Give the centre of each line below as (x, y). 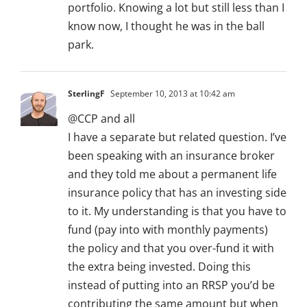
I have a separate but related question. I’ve (177, 137)
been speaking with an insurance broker (171, 156)
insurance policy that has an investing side (177, 193)
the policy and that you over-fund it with (171, 248)
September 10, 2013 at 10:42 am (172, 94)
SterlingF (86, 94)
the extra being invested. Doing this (159, 267)
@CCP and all (101, 119)
